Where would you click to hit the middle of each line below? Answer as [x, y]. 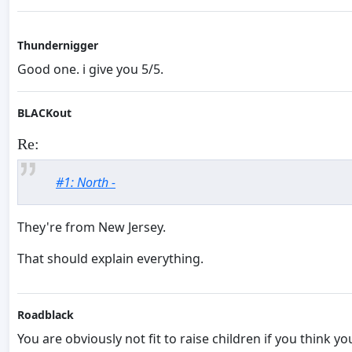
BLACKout [44, 113]
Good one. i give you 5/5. [90, 70]
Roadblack [46, 315]
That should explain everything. [110, 259]
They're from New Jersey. [92, 227]
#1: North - [86, 183]
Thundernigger [58, 46]
